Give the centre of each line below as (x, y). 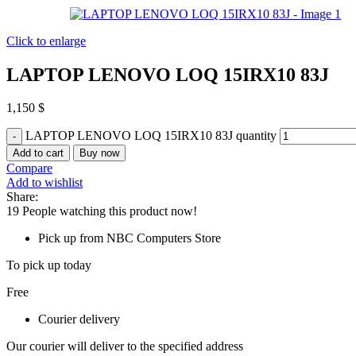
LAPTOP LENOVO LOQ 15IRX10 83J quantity (151, 136)
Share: (22, 197)
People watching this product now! (110, 211)
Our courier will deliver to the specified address (125, 346)
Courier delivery (79, 319)
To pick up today (49, 265)
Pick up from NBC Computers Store (130, 238)
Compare (29, 168)
